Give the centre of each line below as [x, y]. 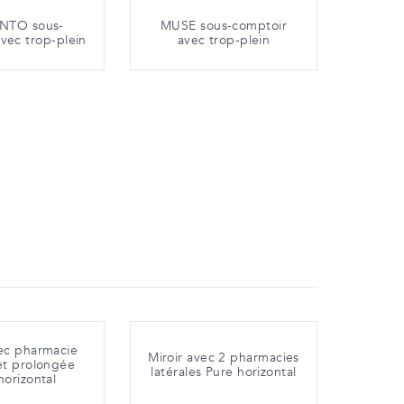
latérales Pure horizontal [224, 372]
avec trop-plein [224, 41]
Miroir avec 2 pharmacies [224, 358]
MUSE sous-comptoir [224, 26]
